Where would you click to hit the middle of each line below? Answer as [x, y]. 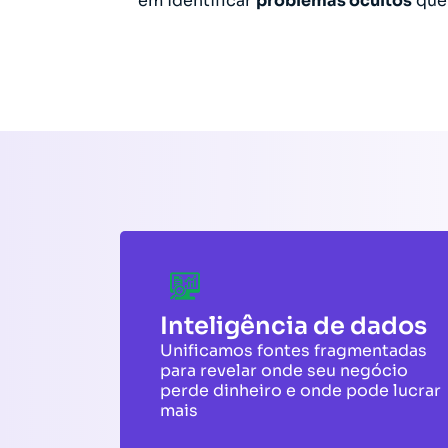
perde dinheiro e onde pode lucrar [300, 390]
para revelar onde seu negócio [284, 370]
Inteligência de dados [293, 326]
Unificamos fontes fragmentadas [293, 350]
